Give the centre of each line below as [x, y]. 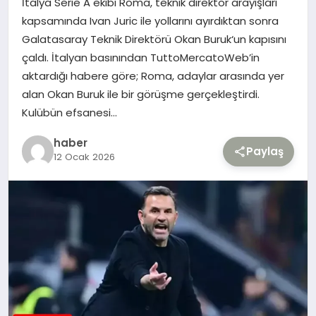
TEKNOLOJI [46, 33]
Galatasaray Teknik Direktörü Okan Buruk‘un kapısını [154, 39]
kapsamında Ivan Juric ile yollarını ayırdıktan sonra [150, 21]
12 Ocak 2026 [84, 157]
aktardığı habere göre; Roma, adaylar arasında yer [153, 76]
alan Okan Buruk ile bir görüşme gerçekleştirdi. [140, 95]
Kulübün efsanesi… [69, 113]
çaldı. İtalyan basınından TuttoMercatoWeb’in [140, 58]
